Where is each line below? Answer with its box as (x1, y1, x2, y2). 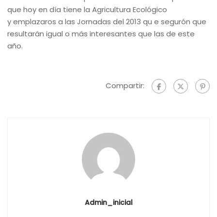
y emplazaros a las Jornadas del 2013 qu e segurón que (7, 16, 206, 27)
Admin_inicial (84, 197, 133, 207)
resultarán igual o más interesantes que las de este (7, 28, 195, 39)
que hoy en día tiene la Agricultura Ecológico (7, 4, 167, 15)
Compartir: (106, 80, 144, 91)
